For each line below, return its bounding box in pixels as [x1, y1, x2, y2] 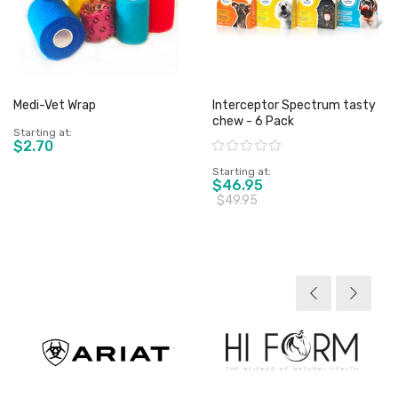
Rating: [207, 138, 245, 151]
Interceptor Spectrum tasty [212, 98, 376, 113]
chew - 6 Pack [212, 114, 294, 129]
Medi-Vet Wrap [13, 98, 97, 113]
